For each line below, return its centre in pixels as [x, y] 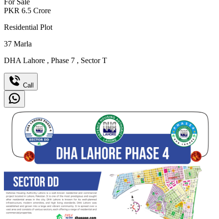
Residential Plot [28, 27]
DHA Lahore [25, 61]
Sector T [93, 61]
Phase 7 [63, 61]
